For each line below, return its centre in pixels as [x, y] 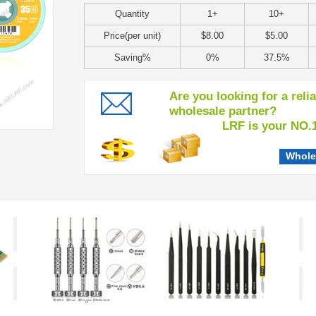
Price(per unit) [132, 36]
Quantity [132, 14]
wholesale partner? [223, 111]
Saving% [132, 57]
